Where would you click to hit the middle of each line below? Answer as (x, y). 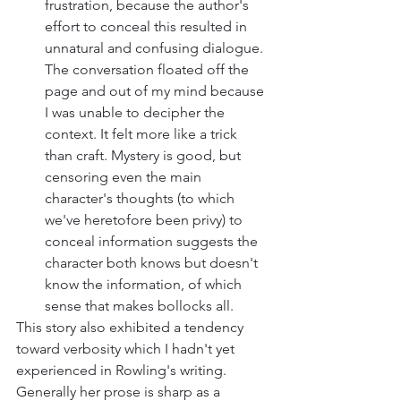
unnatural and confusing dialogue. (156, 48)
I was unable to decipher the (137, 113)
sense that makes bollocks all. (141, 306)
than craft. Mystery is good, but (145, 156)
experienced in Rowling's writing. (123, 371)
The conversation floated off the (149, 70)
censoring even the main (125, 177)
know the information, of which (145, 285)
